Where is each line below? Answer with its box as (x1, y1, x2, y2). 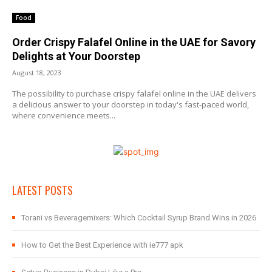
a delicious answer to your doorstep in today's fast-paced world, (12, 99, 249, 110)
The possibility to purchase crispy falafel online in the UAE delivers (12, 88, 256, 100)
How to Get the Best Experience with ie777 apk (21, 240, 183, 250)
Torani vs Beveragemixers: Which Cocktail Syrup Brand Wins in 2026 (21, 213, 256, 223)
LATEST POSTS (12, 182, 73, 199)
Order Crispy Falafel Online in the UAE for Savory (12, 36, 256, 49)
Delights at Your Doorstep (12, 50, 140, 63)
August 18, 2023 (12, 68, 61, 78)
